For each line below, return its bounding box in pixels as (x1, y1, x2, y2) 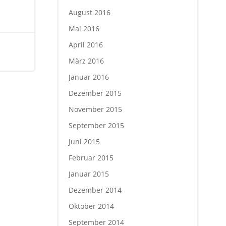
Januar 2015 (68, 168, 109, 179)
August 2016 (68, 7, 110, 17)
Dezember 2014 (68, 185, 122, 195)
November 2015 (68, 104, 122, 114)
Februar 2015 (68, 152, 114, 162)
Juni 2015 (68, 136, 100, 146)
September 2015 (68, 120, 124, 130)
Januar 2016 (68, 72, 109, 82)
